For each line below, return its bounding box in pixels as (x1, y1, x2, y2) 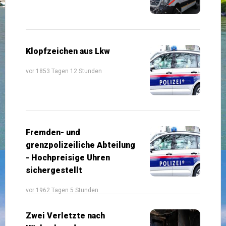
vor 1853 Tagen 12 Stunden (26, 67, 102, 75)
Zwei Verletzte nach (26, 210, 105, 220)
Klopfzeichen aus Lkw (26, 46, 110, 56)
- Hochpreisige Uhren (26, 152, 110, 162)
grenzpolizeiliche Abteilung (26, 140, 135, 150)
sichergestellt (26, 165, 82, 175)
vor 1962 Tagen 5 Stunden (26, 186, 98, 194)
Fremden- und (26, 127, 80, 137)
